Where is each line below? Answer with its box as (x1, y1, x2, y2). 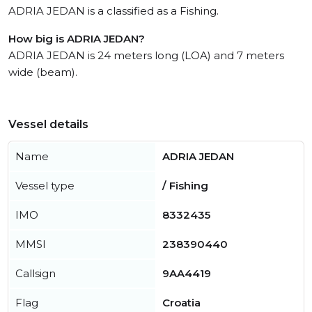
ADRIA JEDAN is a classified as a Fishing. (8, 4, 219, 18)
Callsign (15, 267, 56, 281)
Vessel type (15, 179, 75, 193)
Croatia (162, 296, 201, 310)
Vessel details (8, 118, 88, 132)
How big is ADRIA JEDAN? (8, 32, 145, 46)
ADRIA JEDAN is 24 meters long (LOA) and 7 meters (8, 49, 284, 63)
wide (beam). (8, 65, 77, 79)
